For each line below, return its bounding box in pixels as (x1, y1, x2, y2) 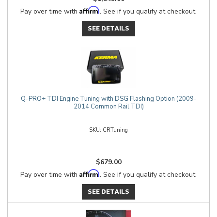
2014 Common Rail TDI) (73, 102, 144, 111)
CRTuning (103, 126, 128, 134)
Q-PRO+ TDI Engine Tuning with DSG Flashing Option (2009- (20, 94, 197, 103)
